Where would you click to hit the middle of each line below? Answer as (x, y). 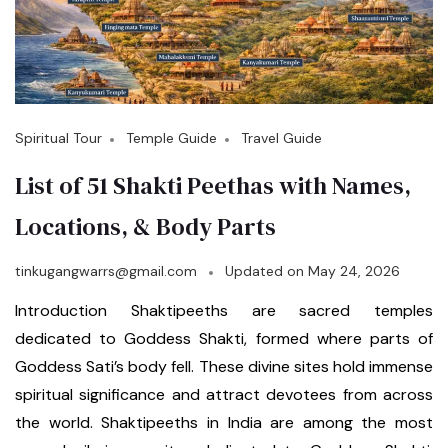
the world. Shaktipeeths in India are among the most (224, 423)
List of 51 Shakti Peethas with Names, (213, 186)
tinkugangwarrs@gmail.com (106, 271)
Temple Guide (171, 138)
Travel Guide (281, 138)
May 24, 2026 (354, 271)
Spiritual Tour (58, 138)
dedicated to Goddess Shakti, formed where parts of (224, 339)
